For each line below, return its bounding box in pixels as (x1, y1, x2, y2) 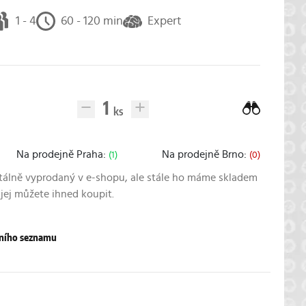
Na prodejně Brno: (161, 149, 249, 160)
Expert (147, 14, 182, 27)
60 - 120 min (60, 14, 123, 27)
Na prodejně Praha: (16, 149, 109, 160)
